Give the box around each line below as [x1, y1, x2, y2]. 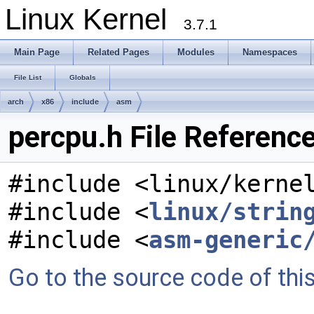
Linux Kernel [5, 3, 184, 36]
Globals [69, 74, 96, 81]
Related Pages [88, 47, 149, 57]
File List [14, 74, 41, 81]
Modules [177, 47, 214, 57]
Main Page [14, 47, 60, 57]
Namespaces [243, 47, 297, 57]
